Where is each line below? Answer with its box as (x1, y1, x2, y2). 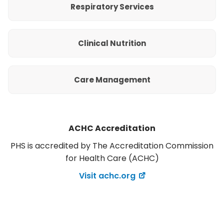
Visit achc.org (78, 170, 135, 181)
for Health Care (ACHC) (65, 152, 159, 164)
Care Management (73, 74, 150, 85)
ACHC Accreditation (68, 122, 155, 134)
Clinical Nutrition (78, 38, 146, 48)
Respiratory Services (70, 1, 154, 12)
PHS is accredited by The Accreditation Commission (10, 140, 213, 151)
